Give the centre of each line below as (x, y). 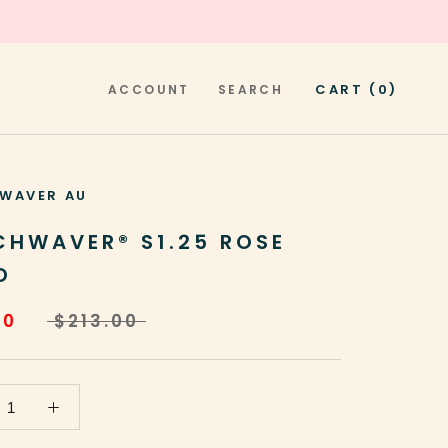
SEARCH (250, 89)
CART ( (346, 89)
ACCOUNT (148, 89)
